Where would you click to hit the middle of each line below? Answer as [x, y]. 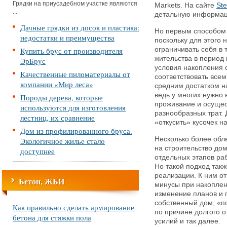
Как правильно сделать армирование [73, 207]
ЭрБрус [33, 61]
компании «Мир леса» [57, 84]
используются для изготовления [73, 107]
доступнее [37, 151]
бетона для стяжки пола [52, 217]
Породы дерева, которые [62, 97]
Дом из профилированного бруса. [76, 131]
